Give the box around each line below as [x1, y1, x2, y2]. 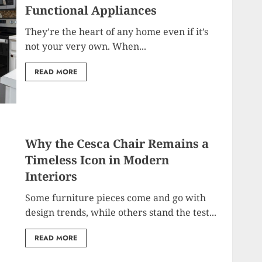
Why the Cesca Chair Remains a [25, 135, 209, 151]
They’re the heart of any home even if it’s [25, 25, 209, 38]
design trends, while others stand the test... [25, 205, 217, 219]
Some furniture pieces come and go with [25, 191, 206, 204]
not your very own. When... [25, 39, 147, 53]
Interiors [25, 168, 78, 184]
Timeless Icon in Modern [25, 151, 170, 168]
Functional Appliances [25, 2, 157, 18]
